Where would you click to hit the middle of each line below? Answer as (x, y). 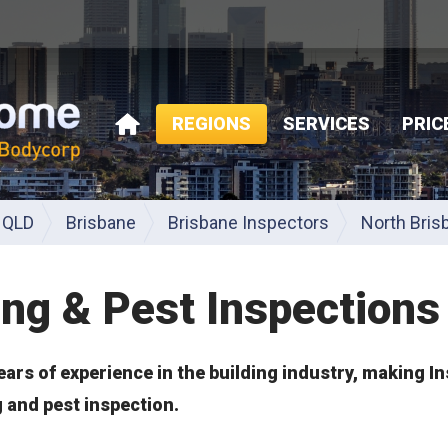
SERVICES (326, 123)
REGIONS (211, 123)
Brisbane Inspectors (248, 222)
